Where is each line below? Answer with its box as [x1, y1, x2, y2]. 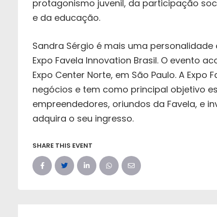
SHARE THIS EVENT [32, 141, 93, 151]
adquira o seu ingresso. [32, 112, 134, 125]
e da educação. [32, 12, 100, 24]
